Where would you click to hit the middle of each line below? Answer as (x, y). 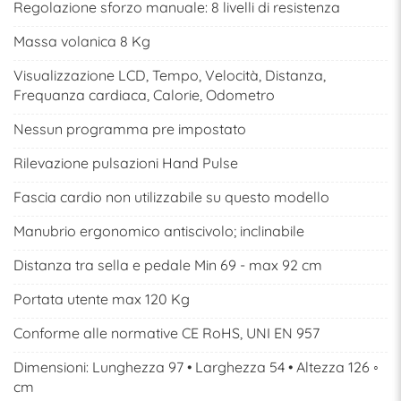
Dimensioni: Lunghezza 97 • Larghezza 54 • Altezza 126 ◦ (196, 367)
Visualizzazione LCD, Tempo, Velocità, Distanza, (170, 76)
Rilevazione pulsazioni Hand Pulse (126, 163)
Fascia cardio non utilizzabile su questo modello (171, 197)
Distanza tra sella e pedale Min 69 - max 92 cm (168, 265)
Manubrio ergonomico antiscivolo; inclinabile (159, 231)
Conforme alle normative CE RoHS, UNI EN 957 (166, 333)
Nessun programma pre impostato (130, 129)
